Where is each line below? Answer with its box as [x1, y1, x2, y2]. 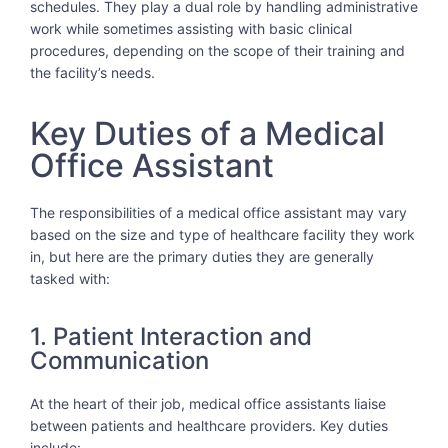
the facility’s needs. [30, 63, 155, 81]
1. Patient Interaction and [30, 321, 312, 351]
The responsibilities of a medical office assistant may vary [30, 204, 407, 222]
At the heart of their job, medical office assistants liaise [30, 394, 386, 412]
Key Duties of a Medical [30, 114, 385, 154]
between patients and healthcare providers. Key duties [30, 416, 388, 434]
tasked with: [30, 270, 110, 288]
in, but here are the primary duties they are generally [30, 248, 374, 266]
